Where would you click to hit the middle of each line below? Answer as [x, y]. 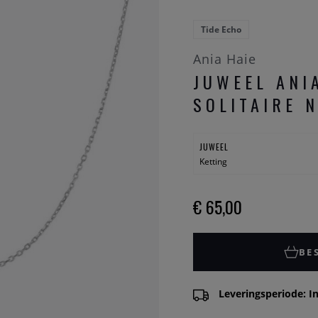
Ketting [213, 161]
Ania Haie [225, 59]
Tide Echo [221, 30]
